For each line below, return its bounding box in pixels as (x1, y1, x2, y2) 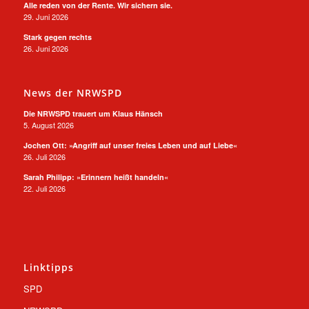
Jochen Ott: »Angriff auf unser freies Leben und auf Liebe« (23, 140, 237, 151)
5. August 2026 (23, 119, 74, 131)
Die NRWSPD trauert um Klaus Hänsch (23, 108, 163, 119)
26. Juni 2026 (23, 43, 68, 54)
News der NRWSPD (23, 86, 122, 100)
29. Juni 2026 (23, 11, 68, 23)
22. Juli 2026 (23, 183, 66, 195)
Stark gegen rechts (23, 32, 92, 43)
